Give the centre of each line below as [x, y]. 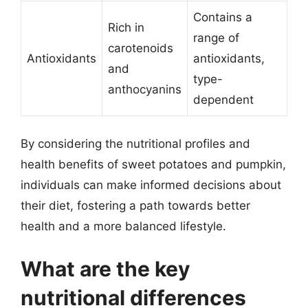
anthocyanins [145, 89]
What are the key [106, 268]
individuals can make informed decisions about [151, 185]
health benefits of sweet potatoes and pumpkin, [153, 164]
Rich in [126, 27]
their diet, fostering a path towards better [135, 206]
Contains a [223, 17]
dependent [223, 99]
